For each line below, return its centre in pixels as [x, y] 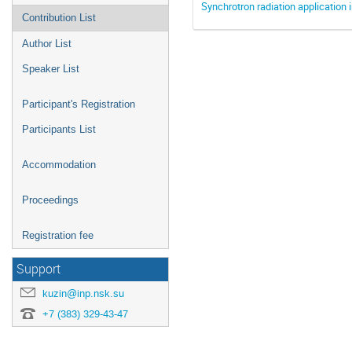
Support [38, 269]
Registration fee [58, 235]
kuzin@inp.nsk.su [83, 293]
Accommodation [59, 165]
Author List [47, 44]
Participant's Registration [79, 104]
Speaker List [51, 69]
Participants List [59, 129]
